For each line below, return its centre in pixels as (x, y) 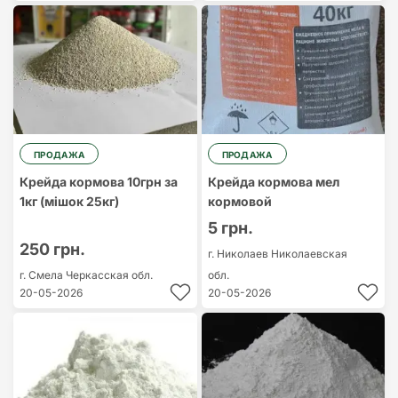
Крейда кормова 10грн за (99, 182)
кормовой (239, 201)
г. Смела (43, 275)
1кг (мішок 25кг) (69, 201)
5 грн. (230, 228)
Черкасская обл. (109, 275)
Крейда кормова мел (273, 182)
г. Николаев (239, 254)
